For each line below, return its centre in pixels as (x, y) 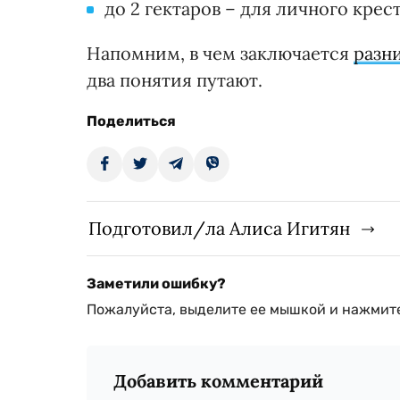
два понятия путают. (175, 80)
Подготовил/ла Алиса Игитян (219, 229)
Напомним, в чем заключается (220, 54)
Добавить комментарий (218, 381)
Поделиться (131, 121)
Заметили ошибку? (156, 284)
